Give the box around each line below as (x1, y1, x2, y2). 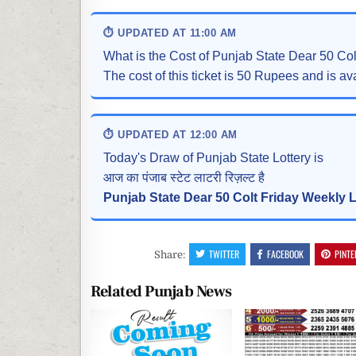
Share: (154, 249, 188, 261)
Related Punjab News (91, 281, 232, 303)
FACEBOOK (267, 247, 304, 261)
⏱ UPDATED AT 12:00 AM (103, 129, 238, 141)
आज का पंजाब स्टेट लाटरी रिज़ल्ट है (103, 171, 265, 185)
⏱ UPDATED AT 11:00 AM (103, 27, 237, 40)
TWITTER (209, 247, 240, 261)
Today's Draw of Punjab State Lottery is (103, 151, 323, 165)
